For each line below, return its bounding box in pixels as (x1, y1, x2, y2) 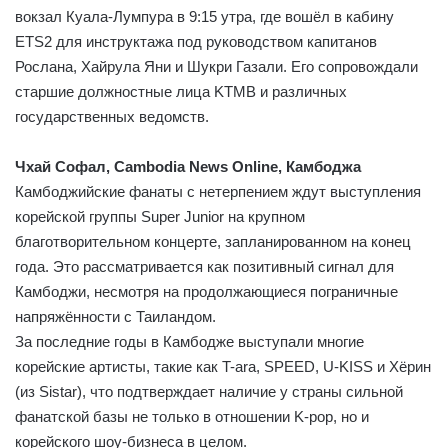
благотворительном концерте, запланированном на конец (15, 232, 411, 250)
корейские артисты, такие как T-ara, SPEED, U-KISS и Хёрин (15, 357, 431, 375)
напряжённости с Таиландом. (15, 307, 216, 325)
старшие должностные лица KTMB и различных (15, 82, 347, 100)
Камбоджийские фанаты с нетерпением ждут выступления (15, 182, 421, 200)
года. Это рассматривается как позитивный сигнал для (15, 257, 394, 275)
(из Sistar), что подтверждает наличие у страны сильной (15, 382, 403, 400)
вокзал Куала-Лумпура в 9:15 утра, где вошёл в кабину (15, 7, 394, 25)
